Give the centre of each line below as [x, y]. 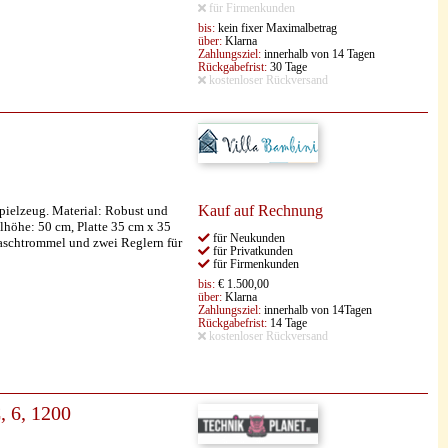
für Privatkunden [251, 251]
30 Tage [287, 67]
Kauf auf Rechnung [260, 210]
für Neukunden [247, 238]
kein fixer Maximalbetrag [276, 28]
